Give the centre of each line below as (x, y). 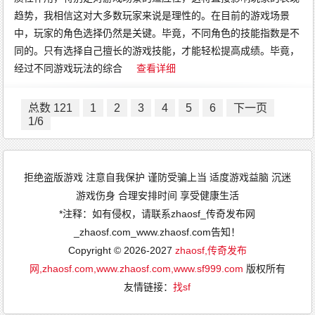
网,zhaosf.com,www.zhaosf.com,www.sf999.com (136, 269)
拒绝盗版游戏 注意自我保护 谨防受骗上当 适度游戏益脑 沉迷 (157, 177)
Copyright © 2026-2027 (121, 250)
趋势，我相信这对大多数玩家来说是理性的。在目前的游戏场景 (152, 15)
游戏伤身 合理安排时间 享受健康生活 (157, 195)
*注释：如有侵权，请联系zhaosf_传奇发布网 (157, 214)
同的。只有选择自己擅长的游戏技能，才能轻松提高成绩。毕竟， (157, 51)
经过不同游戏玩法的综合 (69, 68)
